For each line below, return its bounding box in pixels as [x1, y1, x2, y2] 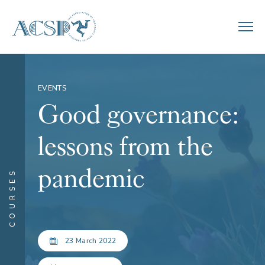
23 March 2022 [65, 236, 117, 245]
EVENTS [38, 83, 66, 93]
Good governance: [38, 99, 240, 131]
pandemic [38, 163, 145, 195]
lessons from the [38, 131, 213, 163]
